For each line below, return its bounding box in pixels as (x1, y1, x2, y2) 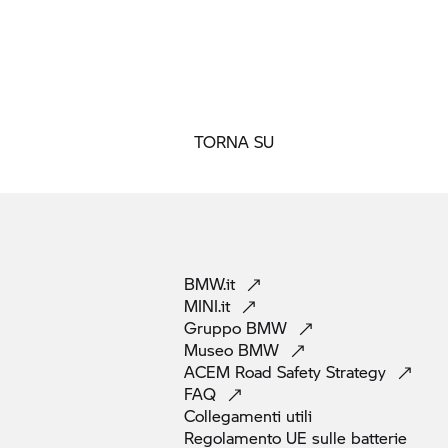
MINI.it (184, 294, 235, 317)
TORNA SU (194, 130, 274, 153)
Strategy (326, 360, 391, 383)
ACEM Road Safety (184, 360, 326, 383)
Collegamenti (184, 404, 286, 427)
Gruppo (184, 316, 246, 339)
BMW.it (184, 272, 240, 295)
